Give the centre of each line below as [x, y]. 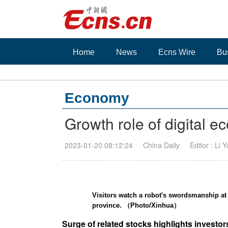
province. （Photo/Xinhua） [136, 205]
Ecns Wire [177, 52]
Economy [97, 98]
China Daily [161, 145]
